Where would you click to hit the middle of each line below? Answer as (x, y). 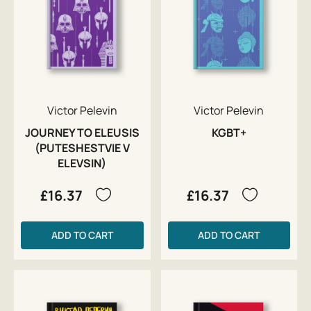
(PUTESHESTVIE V (82, 148)
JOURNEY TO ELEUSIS (82, 132)
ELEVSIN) (82, 163)
